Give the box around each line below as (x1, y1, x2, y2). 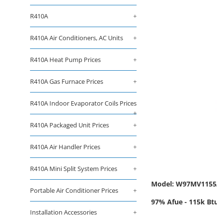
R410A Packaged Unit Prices (30, 121, 109, 129)
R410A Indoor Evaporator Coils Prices (30, 99, 137, 108)
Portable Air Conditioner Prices (30, 186, 118, 195)
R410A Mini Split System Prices (30, 164, 117, 173)
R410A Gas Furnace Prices (30, 77, 103, 86)
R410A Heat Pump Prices (30, 55, 101, 64)
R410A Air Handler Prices (30, 142, 100, 151)
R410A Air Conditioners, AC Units (30, 33, 123, 42)
